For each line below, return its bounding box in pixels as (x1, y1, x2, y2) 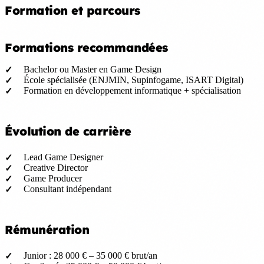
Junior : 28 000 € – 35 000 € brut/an (24, 250, 157, 260)
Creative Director (24, 162, 88, 173)
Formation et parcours (5, 2, 140, 18)
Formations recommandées (5, 39, 168, 55)
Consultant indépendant (24, 183, 111, 194)
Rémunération (5, 222, 89, 237)
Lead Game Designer (24, 151, 103, 162)
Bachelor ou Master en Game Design (24, 64, 161, 74)
